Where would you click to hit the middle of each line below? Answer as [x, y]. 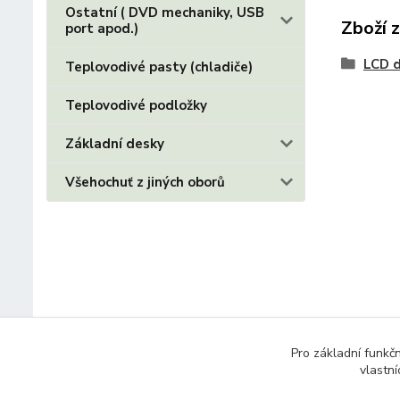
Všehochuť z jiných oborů [145, 182]
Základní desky [115, 144]
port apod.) [102, 29]
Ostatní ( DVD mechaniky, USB [165, 12]
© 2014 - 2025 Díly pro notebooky [158, 378]
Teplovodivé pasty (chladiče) [159, 67]
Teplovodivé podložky [136, 105]
